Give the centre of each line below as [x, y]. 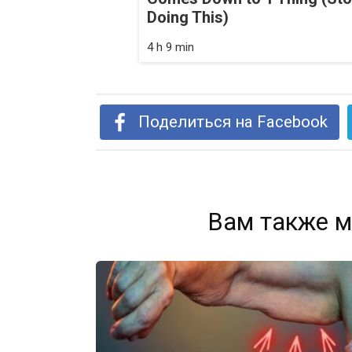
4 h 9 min [170, 48]
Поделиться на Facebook [233, 122]
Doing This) [188, 18]
